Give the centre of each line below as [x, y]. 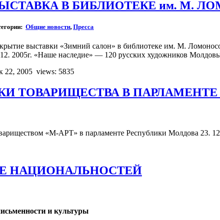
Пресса [83, 27]
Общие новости [48, 27]
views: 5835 [55, 71]
